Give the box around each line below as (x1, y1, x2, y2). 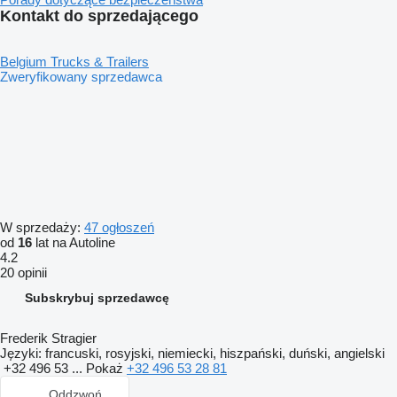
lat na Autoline (32, 234, 115, 250)
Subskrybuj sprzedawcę (25, 290, 169, 305)
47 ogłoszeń (84, 219, 154, 235)
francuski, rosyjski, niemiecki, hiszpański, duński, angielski (42, 345, 385, 361)
